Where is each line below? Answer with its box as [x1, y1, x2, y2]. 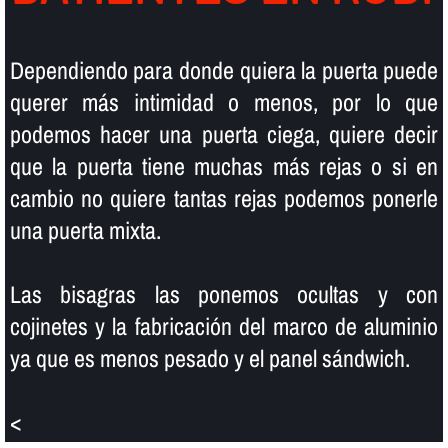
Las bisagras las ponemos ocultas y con [9, 277, 439, 310]
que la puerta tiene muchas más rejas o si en [9, 149, 439, 182]
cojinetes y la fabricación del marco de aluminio [9, 309, 439, 342]
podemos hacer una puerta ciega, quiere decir [9, 117, 439, 150]
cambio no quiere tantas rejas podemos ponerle [9, 181, 439, 214]
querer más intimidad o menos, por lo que [9, 85, 439, 118]
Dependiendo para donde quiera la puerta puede [9, 53, 439, 86]
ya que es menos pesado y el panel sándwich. [9, 341, 410, 374]
